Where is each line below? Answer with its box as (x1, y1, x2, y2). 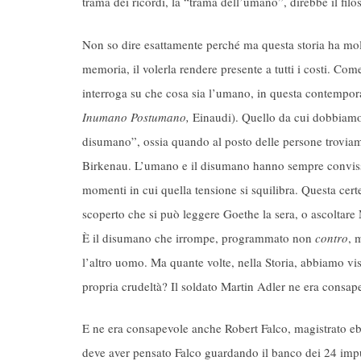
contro (315, 229, 348, 246)
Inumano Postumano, (82, 108, 189, 125)
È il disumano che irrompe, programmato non (82, 229, 315, 246)
